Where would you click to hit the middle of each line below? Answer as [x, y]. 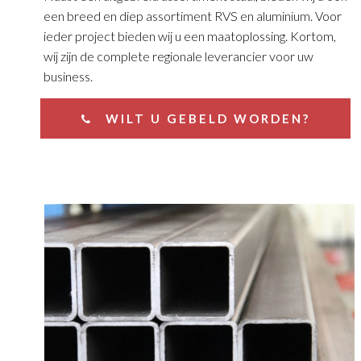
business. [68, 77]
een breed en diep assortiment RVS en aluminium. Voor [192, 16]
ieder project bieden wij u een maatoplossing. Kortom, [189, 36]
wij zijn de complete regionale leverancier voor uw [178, 56]
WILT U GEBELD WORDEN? [205, 119]
